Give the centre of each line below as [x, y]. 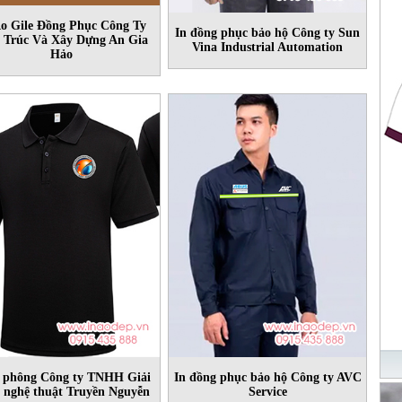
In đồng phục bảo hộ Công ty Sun [267, 33]
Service [267, 392]
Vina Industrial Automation [267, 47]
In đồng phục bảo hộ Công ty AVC [267, 377]
